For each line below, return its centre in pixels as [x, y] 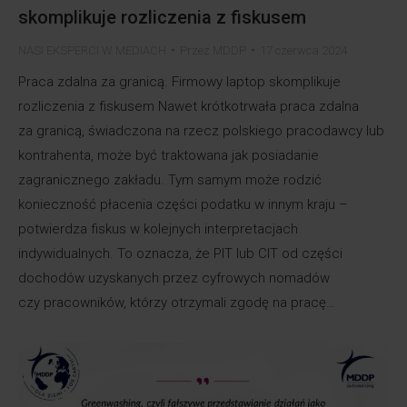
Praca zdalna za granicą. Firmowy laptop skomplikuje [179, 81]
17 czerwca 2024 [303, 50]
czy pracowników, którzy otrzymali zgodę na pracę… [177, 302]
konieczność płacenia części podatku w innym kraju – [183, 204]
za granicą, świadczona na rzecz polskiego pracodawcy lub [201, 130]
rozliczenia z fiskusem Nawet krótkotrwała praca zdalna [189, 106]
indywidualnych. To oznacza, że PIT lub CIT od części [180, 253]
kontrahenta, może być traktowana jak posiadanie [169, 155]
